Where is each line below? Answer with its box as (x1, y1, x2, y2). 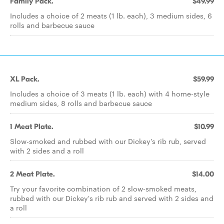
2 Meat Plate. (10, 169, 55, 178)
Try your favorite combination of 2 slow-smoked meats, (10, 183, 196, 193)
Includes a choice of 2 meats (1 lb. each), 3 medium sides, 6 (10, 10, 212, 20)
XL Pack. (10, 74, 39, 83)
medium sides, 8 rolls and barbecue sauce (10, 98, 152, 108)
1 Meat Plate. (10, 122, 53, 131)
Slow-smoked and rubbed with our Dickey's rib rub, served (10, 136, 206, 146)
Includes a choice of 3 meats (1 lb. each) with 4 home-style (10, 88, 209, 98)
